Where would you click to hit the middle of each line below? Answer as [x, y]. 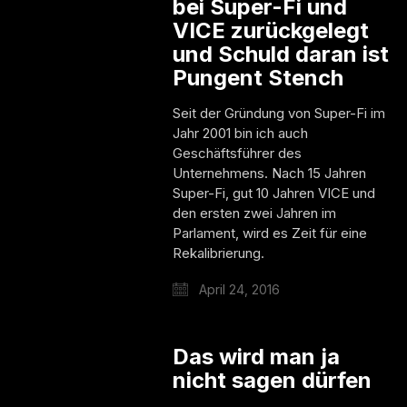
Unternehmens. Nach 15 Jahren [270, 173]
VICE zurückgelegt [271, 30]
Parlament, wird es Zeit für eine [270, 233]
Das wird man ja [257, 356]
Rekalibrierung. [219, 253]
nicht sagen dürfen [273, 380]
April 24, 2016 [238, 289]
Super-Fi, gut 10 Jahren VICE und [274, 193]
